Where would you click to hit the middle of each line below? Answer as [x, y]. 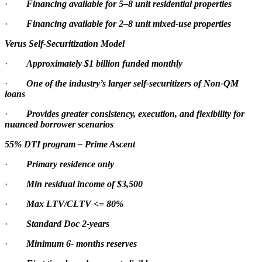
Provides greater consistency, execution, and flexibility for [135, 113]
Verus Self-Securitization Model [65, 43]
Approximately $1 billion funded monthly [104, 63]
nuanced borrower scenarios [59, 124]
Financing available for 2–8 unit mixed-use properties [129, 23]
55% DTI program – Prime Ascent [70, 144]
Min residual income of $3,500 [85, 184]
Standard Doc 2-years [68, 223]
